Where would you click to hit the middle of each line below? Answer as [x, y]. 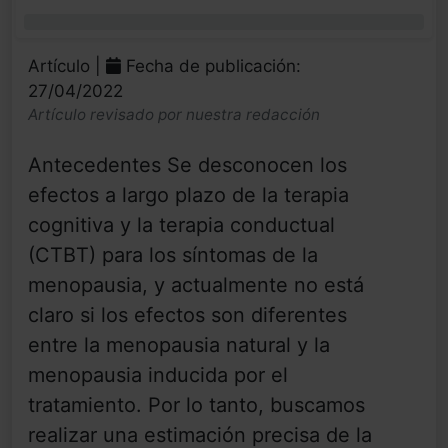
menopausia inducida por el [158, 375]
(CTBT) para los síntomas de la [173, 255]
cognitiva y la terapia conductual [181, 225]
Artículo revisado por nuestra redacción [174, 115]
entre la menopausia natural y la [179, 345]
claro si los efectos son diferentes [187, 315]
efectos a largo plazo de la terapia [188, 195]
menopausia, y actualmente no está [196, 285]
